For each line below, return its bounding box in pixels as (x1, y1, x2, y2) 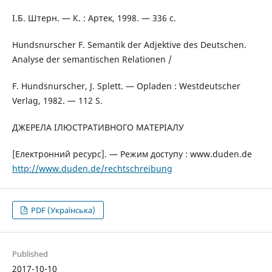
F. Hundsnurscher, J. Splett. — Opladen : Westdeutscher (12, 80, 240, 92)
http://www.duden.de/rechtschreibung (12, 163, 172, 175)
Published (12, 248, 48, 259)
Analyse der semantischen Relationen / (12, 53, 172, 66)
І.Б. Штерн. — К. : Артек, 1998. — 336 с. (12, 12, 176, 24)
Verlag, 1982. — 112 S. (12, 95, 103, 107)
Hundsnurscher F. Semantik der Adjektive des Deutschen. (12, 39, 246, 51)
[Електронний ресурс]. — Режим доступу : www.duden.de (12, 148, 252, 160)
